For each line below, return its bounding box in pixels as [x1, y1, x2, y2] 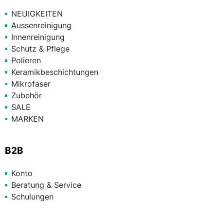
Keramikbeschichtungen [11, 67, 98, 77]
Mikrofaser [11, 79, 51, 89]
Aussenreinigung [11, 20, 72, 31]
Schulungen [11, 192, 54, 202]
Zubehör [11, 91, 42, 101]
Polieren [11, 55, 41, 66]
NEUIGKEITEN [11, 9, 63, 19]
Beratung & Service [11, 180, 81, 190]
